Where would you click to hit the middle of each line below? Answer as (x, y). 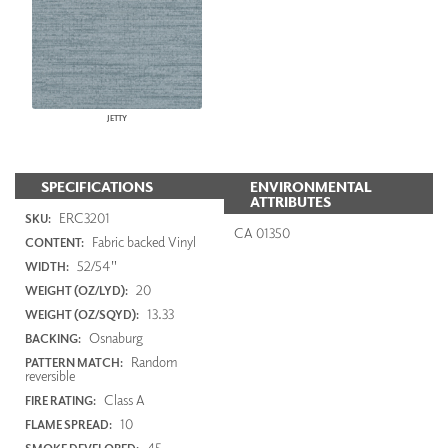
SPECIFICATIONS (97, 186)
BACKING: (53, 339)
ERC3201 (83, 218)
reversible (50, 376)
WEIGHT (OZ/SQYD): (82, 315)
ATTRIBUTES (290, 201)
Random (153, 362)
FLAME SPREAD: (68, 425)
